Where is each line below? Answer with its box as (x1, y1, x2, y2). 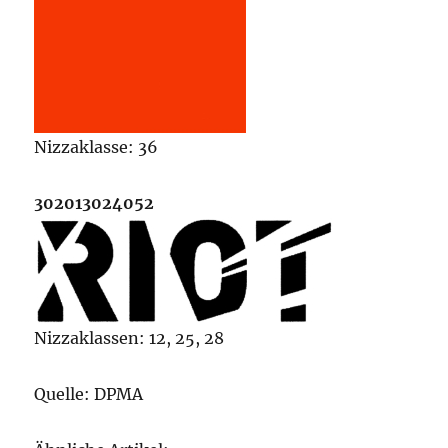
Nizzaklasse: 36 (34, 137, 159, 157)
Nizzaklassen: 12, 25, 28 (34, 328, 225, 348)
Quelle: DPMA (34, 384, 144, 404)
